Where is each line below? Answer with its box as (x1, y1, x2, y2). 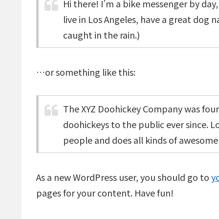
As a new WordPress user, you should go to (36, 170, 211, 183)
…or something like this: (36, 65, 135, 78)
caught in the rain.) (63, 28, 140, 42)
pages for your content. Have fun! (36, 186, 174, 199)
